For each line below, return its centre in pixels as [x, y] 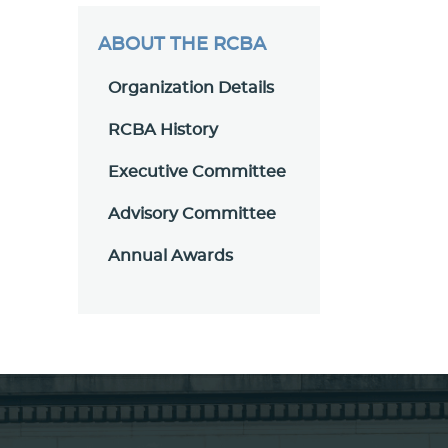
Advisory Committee [192, 214]
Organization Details [191, 88]
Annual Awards [171, 256]
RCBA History [163, 130]
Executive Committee [197, 172]
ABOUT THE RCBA [182, 45]
